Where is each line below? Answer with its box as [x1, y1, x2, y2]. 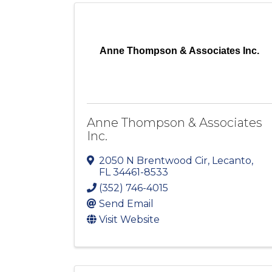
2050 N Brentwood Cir [99, 155, 208, 167]
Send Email [99, 198, 154, 210]
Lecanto [212, 155, 251, 167]
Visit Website [99, 214, 160, 226]
